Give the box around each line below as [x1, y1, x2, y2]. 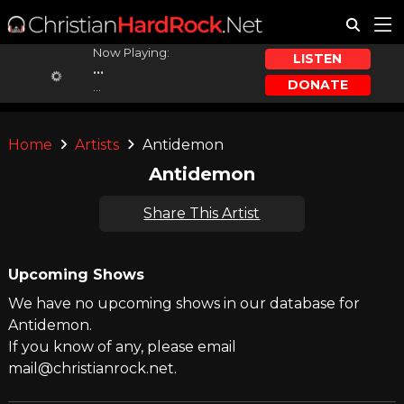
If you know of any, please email [7, 338, 236, 355]
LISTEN [293, 50, 343, 68]
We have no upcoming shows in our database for [7, 295, 360, 312]
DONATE [287, 76, 348, 93]
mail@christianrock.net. [7, 360, 177, 377]
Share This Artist [143, 205, 261, 222]
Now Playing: [92, 45, 170, 60]
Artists [75, 136, 120, 153]
